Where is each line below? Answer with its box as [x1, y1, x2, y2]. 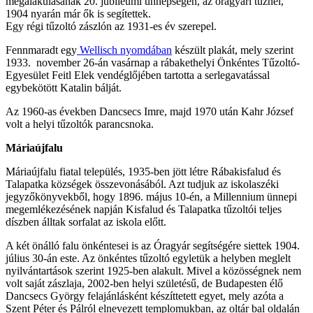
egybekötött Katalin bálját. [6, 82, 122, 94]
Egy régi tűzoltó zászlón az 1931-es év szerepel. [6, 20, 219, 32]
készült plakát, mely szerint [172, 44, 293, 56]
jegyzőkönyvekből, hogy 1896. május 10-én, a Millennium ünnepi [6, 191, 297, 203]
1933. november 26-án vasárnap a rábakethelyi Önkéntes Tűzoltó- [6, 57, 300, 68]
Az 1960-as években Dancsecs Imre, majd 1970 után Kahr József [6, 105, 293, 117]
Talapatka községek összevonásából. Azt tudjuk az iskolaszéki [6, 178, 279, 190]
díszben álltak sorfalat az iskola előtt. [6, 216, 166, 228]
